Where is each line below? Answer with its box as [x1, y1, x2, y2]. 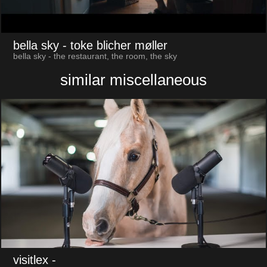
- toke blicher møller [62, 39, 167, 52]
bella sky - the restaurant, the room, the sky [13, 52, 177, 61]
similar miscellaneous [60, 70, 207, 89]
